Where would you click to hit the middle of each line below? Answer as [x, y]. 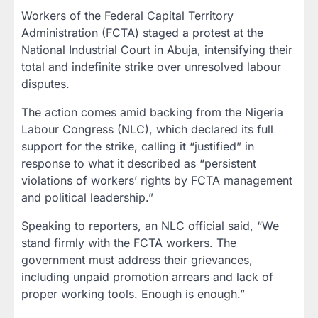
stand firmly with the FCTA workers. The [129, 243]
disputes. [45, 84]
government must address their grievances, [137, 260]
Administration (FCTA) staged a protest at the [142, 33]
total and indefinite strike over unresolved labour [151, 67]
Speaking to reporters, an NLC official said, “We [150, 226]
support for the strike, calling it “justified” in [138, 146]
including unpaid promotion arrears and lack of [147, 277]
